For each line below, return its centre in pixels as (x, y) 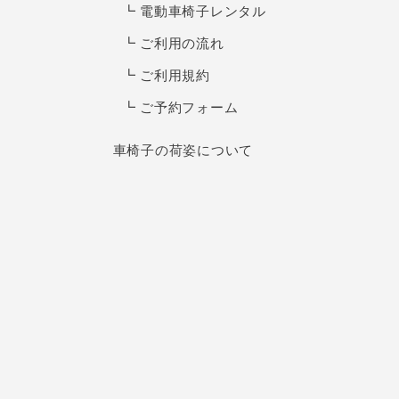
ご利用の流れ (182, 43)
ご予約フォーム (189, 107)
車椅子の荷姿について (183, 150)
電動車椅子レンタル (203, 11)
